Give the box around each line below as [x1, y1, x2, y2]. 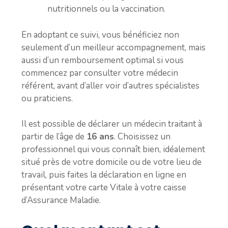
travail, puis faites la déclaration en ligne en [21, 169, 186, 181]
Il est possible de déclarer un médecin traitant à [21, 118, 202, 130]
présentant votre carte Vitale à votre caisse [21, 182, 186, 193]
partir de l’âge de [21, 131, 87, 142]
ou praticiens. [21, 92, 73, 104]
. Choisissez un [114, 131, 170, 142]
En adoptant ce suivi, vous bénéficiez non [21, 28, 179, 41]
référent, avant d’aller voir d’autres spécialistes [21, 79, 199, 92]
